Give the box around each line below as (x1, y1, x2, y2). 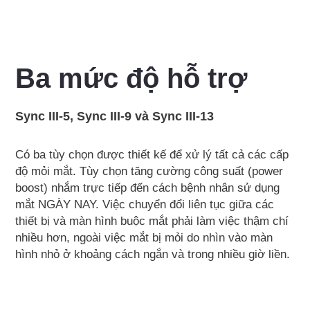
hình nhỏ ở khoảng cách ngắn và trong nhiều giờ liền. (15, 247, 291, 261)
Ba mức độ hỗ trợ (15, 62, 248, 93)
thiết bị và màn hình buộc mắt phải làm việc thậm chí (15, 214, 289, 228)
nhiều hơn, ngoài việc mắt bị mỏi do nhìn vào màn (15, 230, 273, 244)
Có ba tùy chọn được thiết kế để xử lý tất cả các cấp (15, 147, 289, 161)
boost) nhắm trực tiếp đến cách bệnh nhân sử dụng (15, 181, 280, 194)
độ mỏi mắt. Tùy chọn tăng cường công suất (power (15, 164, 284, 178)
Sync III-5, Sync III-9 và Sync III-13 (15, 109, 215, 123)
